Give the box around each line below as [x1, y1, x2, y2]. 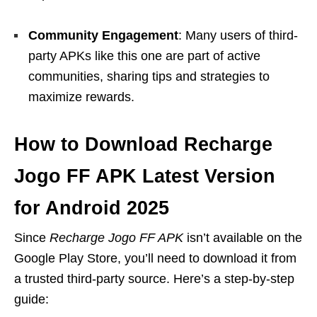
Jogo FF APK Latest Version [14, 165, 275, 187]
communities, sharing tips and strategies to [28, 69, 270, 83]
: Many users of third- [178, 28, 298, 42]
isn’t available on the [183, 230, 302, 245]
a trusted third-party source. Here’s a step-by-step [14, 271, 294, 286]
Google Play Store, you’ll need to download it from [14, 250, 296, 265]
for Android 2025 [14, 197, 169, 219]
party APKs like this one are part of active [28, 48, 260, 63]
